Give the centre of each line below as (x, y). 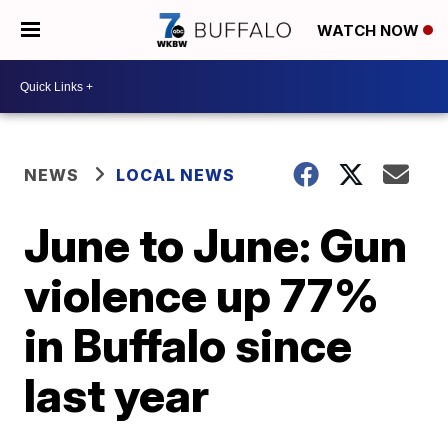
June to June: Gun (216, 245)
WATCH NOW (370, 31)
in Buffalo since (188, 345)
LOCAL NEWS (176, 175)
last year (117, 395)
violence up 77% (202, 295)
